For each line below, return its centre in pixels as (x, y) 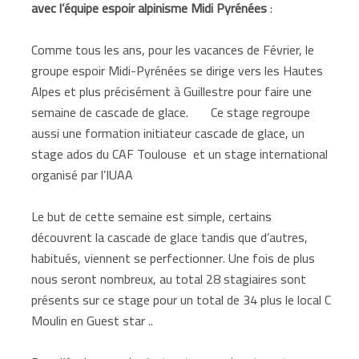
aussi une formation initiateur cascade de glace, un (168, 133)
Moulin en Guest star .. (93, 320)
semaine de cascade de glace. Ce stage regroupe (171, 112)
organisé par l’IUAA (83, 174)
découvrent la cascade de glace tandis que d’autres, (170, 237)
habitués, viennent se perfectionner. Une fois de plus (173, 258)
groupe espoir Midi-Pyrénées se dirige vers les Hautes (177, 70)
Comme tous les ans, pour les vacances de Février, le (173, 49)
